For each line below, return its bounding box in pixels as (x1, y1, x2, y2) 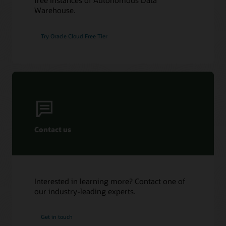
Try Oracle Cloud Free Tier (41, 32, 108, 40)
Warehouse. (34, 5, 76, 16)
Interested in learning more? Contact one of (34, 176, 186, 186)
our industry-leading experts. (34, 186, 136, 196)
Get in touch (41, 213, 73, 221)
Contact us (34, 125, 72, 135)
